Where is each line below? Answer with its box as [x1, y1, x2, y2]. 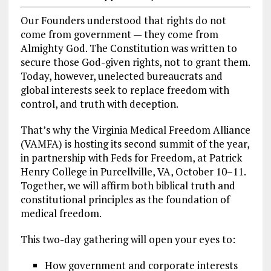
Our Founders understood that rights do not [20, 13, 226, 27]
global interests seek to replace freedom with [20, 82, 229, 97]
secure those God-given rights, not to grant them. [20, 54, 250, 69]
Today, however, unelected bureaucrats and [20, 68, 223, 83]
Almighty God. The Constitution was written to [20, 41, 237, 55]
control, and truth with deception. [20, 96, 178, 111]
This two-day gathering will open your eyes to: [20, 232, 235, 246]
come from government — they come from [20, 27, 218, 41]
